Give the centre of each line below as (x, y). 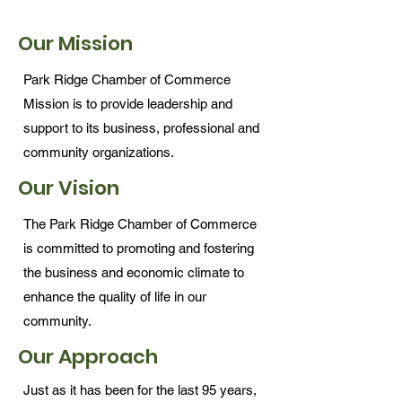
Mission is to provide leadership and (128, 104)
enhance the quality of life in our (115, 297)
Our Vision (69, 188)
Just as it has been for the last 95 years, (140, 390)
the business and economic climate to (134, 272)
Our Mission (75, 44)
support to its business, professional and (141, 128)
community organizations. (99, 152)
